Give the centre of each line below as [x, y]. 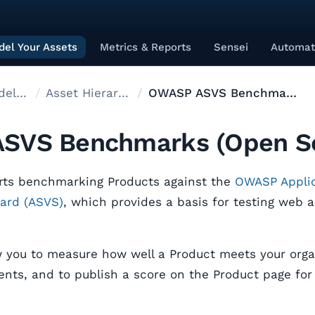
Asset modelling [21, 93]
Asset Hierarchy [123, 93]
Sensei [231, 47]
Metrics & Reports [146, 47]
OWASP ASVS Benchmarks [217, 93]
